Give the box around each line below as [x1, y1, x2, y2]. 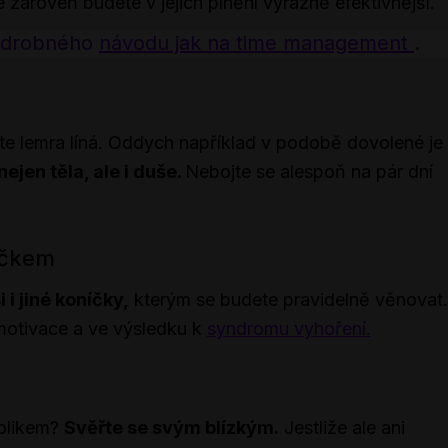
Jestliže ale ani [279, 416, 405, 438]
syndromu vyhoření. [207, 317, 371, 339]
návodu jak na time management [99, 30, 414, 55]
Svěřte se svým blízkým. [64, 416, 279, 438]
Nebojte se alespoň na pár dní [185, 160, 433, 182]
